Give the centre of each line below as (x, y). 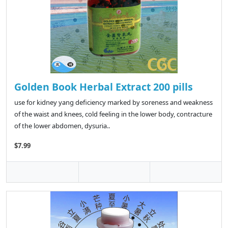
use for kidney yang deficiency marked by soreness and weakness (113, 103)
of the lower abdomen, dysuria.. (62, 126)
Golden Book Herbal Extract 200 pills (104, 87)
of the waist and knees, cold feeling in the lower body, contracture (113, 114)
